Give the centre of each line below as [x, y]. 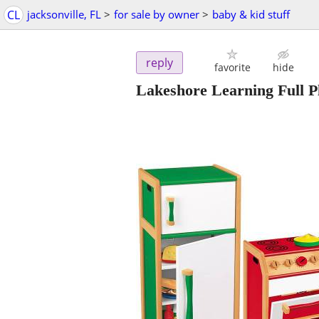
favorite [232, 68]
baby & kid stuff [251, 14]
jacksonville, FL [64, 14]
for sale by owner [157, 14]
